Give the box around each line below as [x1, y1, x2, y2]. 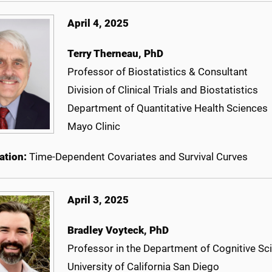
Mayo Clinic [67, 120, 120, 133]
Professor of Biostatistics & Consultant [67, 66, 248, 78]
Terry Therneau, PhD [67, 47, 163, 60]
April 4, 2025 [67, 17, 129, 30]
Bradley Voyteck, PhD [67, 224, 169, 237]
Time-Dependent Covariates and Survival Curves [29, 151, 248, 163]
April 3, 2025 [67, 194, 129, 206]
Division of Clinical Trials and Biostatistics [67, 84, 258, 97]
